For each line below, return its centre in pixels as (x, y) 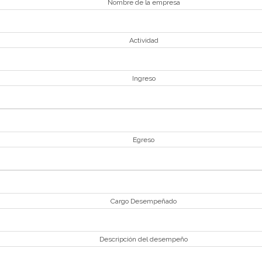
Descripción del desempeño (144, 239)
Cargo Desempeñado (144, 201)
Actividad (144, 40)
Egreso (144, 140)
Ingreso (144, 78)
